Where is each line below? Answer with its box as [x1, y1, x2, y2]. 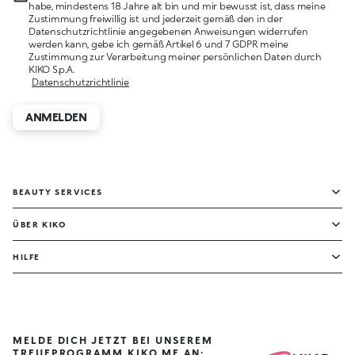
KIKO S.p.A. [29, 63, 74, 76]
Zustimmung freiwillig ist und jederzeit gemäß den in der [29, 13, 283, 25]
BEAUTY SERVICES [13, 187, 103, 197]
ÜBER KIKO [13, 219, 67, 230]
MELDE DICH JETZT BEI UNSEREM [13, 334, 213, 347]
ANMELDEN [25, 110, 87, 124]
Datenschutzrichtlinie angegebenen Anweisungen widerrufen [29, 25, 308, 38]
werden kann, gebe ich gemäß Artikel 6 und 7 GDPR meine [29, 38, 289, 51]
